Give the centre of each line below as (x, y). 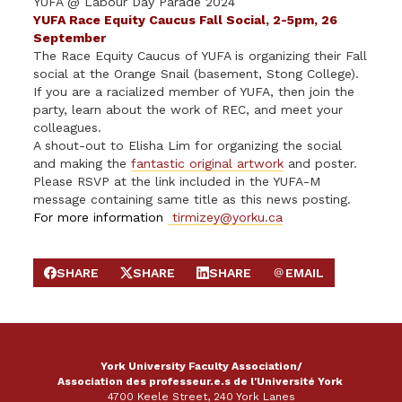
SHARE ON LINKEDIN (259, 280)
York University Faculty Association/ (201, 366)
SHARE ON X (158, 280)
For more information (99, 217)
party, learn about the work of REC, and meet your (188, 109)
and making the (83, 163)
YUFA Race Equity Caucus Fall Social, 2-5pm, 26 (186, 20)
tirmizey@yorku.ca (228, 217)
